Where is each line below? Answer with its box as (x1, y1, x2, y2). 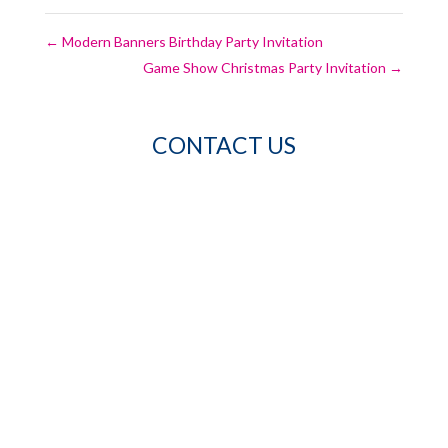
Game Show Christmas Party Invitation (143, 58, 390, 76)
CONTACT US (151, 130, 296, 159)
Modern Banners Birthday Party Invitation (58, 32, 323, 50)
